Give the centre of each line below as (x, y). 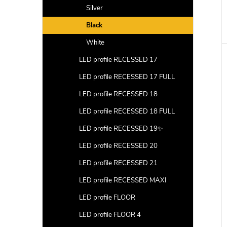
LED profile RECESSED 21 (118, 163)
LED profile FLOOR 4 (110, 215)
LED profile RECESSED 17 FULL (127, 77)
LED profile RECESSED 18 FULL (127, 111)
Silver (94, 8)
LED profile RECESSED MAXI (123, 180)
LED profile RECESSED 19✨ (121, 129)
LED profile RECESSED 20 (118, 146)
